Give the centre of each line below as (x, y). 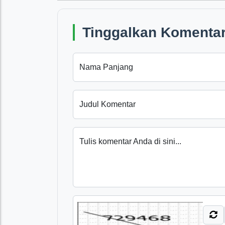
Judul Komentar (107, 104)
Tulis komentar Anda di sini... (130, 141)
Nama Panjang (106, 67)
